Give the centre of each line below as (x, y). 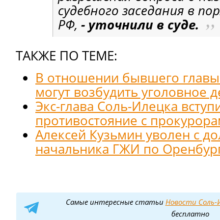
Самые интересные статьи (115, 202)
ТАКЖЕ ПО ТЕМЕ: (67, 55)
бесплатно (190, 213)
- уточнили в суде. (140, 25)
